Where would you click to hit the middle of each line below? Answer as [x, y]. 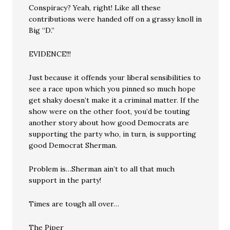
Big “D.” [42, 30]
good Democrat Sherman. [73, 145]
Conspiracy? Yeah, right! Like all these [95, 8]
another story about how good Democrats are [109, 123]
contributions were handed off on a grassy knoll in [116, 19]
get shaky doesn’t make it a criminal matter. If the [114, 100]
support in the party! [65, 180]
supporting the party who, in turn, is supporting [113, 134]
